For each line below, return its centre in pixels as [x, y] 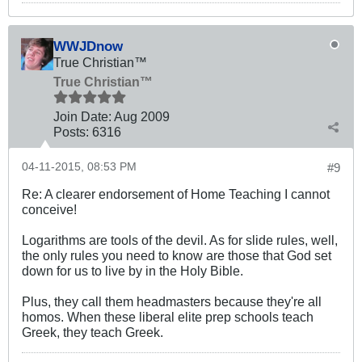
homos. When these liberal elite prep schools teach [168, 316]
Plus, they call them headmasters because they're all [172, 301]
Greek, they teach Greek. [93, 332]
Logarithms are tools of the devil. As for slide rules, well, [180, 240]
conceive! [49, 209]
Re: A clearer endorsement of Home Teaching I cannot [176, 194]
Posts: [71, 131]
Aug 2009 [142, 116]
